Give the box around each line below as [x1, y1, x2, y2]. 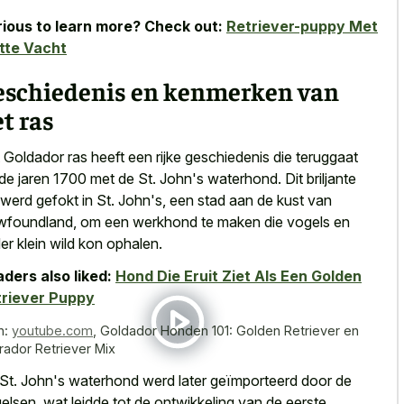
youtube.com [12, 323, 93, 339]
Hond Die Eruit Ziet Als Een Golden [115, 267, 362, 286]
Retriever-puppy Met [226, 17, 378, 36]
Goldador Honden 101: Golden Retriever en [100, 323, 359, 339]
